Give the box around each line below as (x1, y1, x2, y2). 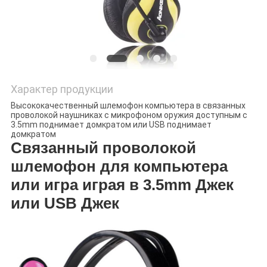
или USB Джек (10, 194, 119, 213)
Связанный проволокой (10, 139, 196, 157)
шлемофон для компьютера (10, 157, 228, 176)
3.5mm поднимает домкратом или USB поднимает (10, 120, 212, 130)
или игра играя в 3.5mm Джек (10, 176, 234, 194)
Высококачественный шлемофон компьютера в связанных (10, 101, 246, 111)
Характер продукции (10, 83, 113, 96)
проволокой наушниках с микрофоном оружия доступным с (10, 110, 247, 120)
